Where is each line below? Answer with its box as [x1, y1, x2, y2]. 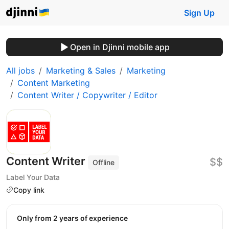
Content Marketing [17, 78, 90, 88]
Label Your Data [6, 172, 60, 181]
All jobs [6, 65, 35, 76]
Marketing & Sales [46, 65, 116, 76]
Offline [93, 158, 115, 167]
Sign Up [184, 8, 215, 18]
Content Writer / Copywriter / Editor [17, 90, 157, 100]
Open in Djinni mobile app [70, 42, 170, 52]
